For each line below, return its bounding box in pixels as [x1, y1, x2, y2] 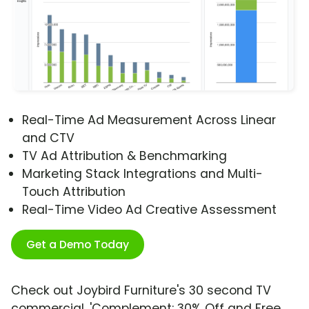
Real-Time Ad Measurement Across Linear [22, 112, 276, 129]
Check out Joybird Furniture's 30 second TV [11, 282, 271, 299]
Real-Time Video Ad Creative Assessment [22, 201, 277, 219]
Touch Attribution [22, 183, 126, 201]
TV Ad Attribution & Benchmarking [22, 148, 227, 165]
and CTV [22, 130, 74, 147]
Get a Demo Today [26, 237, 129, 253]
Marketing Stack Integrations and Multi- [22, 166, 263, 183]
